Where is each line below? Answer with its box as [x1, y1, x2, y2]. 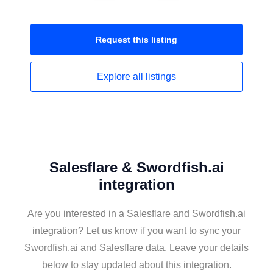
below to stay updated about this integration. [41, 260, 232, 270]
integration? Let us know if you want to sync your [32, 225, 241, 236]
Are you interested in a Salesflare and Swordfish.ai [27, 208, 246, 219]
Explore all [97, 71, 146, 82]
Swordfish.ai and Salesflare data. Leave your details [24, 243, 249, 253]
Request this [96, 35, 151, 44]
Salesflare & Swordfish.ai [49, 159, 224, 175]
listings [146, 71, 176, 82]
